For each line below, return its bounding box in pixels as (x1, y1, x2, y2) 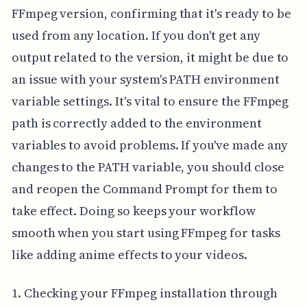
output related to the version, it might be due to (11, 49, 289, 66)
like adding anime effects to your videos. (11, 246, 247, 264)
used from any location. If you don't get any (11, 27, 260, 45)
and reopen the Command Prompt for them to (11, 180, 278, 198)
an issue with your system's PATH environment (11, 71, 280, 88)
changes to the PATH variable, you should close (11, 158, 284, 176)
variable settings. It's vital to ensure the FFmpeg (11, 93, 289, 110)
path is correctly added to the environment (11, 114, 262, 132)
